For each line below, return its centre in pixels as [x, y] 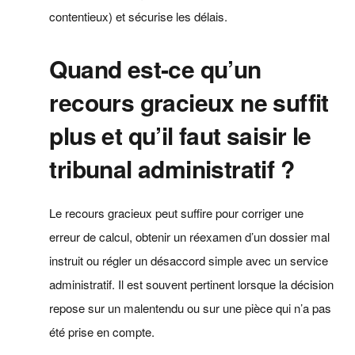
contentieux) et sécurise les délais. [139, 16]
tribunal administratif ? [172, 168]
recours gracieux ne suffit [189, 101]
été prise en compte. [102, 331]
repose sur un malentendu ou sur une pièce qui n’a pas [191, 307]
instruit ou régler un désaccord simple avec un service [189, 260]
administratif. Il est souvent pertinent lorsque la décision [192, 284]
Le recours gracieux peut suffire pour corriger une [177, 212]
